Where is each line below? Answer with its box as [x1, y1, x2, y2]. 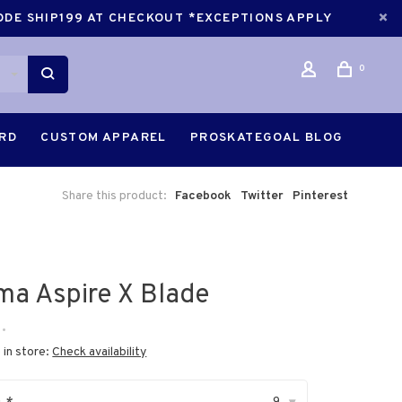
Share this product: [62, 188, 167, 204]
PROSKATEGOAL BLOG [189, 130, 344, 145]
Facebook [175, 188, 232, 204]
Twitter [240, 188, 284, 204]
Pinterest [293, 188, 348, 204]
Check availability [52, 345, 147, 360]
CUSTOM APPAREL [40, 130, 167, 145]
